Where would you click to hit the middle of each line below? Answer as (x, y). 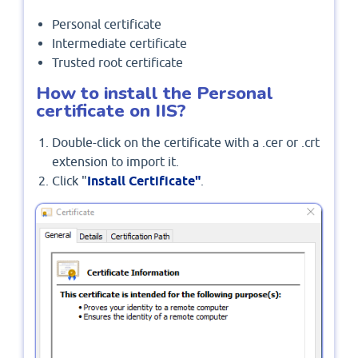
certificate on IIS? (111, 111)
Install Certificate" (144, 181)
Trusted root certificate (117, 63)
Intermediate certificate (119, 44)
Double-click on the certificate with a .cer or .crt (186, 143)
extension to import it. (115, 162)
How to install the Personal (155, 93)
